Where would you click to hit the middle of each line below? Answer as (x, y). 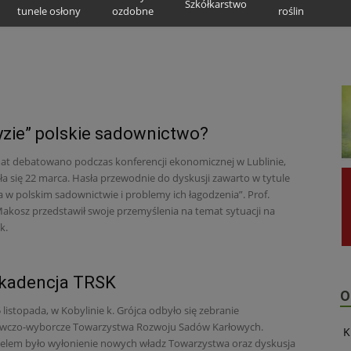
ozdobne (133, 11)
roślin (291, 11)
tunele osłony (49, 11)
